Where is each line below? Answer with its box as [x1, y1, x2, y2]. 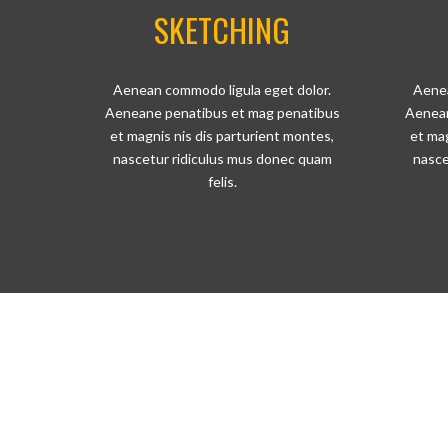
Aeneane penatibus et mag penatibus [104, 104, 340, 121]
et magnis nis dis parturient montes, [110, 127, 334, 144]
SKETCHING [154, 6, 290, 53]
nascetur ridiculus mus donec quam [112, 150, 332, 167]
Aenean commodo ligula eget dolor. [113, 81, 331, 98]
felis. [207, 173, 237, 190]
